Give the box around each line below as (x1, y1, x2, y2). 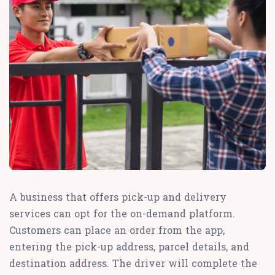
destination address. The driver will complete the (9, 257, 257, 270)
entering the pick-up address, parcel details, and (9, 240, 249, 254)
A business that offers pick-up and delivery (9, 190, 227, 204)
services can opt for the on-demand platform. (9, 207, 235, 220)
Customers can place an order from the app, (9, 223, 225, 237)
